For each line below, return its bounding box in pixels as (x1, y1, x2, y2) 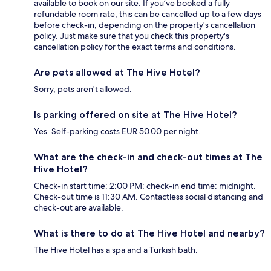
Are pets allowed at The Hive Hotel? (34, 67, 200, 79)
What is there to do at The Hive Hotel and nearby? (34, 227, 265, 240)
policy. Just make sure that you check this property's (34, 30, 229, 42)
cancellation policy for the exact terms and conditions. (34, 41, 236, 53)
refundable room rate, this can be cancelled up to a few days (34, 8, 261, 20)
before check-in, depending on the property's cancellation (34, 19, 255, 31)
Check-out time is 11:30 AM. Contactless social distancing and (34, 191, 263, 203)
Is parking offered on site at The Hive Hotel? (34, 109, 237, 121)
